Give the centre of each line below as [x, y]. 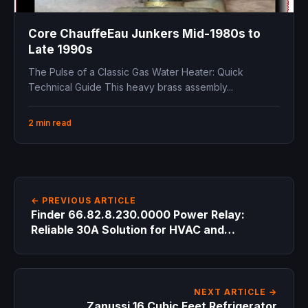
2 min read [50, 122]
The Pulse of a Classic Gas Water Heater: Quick [136, 71]
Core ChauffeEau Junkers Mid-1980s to [144, 33]
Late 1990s [60, 49]
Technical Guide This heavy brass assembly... [131, 87]
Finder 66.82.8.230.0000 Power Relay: [138, 214]
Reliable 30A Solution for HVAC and [128, 229]
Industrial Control [79, 244]
